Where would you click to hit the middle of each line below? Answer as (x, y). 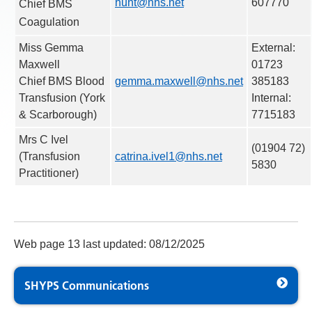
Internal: (271, 98)
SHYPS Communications (87, 286)
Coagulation (49, 22)
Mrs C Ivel (44, 140)
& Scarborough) (58, 115)
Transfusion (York (62, 98)
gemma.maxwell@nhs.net (179, 81)
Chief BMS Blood (62, 81)
